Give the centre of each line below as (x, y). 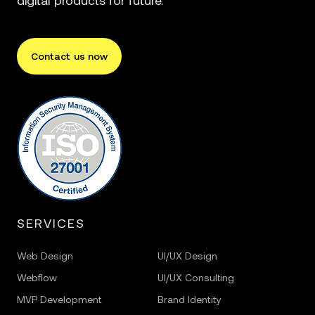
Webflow (37, 278)
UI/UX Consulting (196, 278)
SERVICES (51, 223)
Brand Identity (189, 300)
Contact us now (69, 56)
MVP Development (59, 300)
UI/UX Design (187, 256)
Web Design (45, 256)
